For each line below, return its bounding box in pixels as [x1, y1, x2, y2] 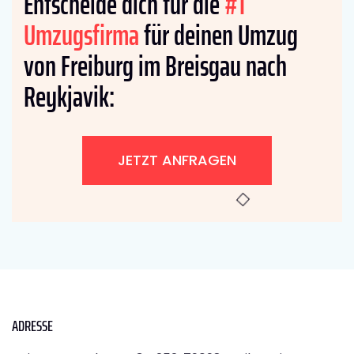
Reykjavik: [24, 73, 115, 119]
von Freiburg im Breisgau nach [24, 43, 287, 88]
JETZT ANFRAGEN [118, 149, 236, 170]
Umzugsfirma [24, 12, 139, 58]
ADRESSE [12, 312, 53, 338]
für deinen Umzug [139, 12, 298, 58]
